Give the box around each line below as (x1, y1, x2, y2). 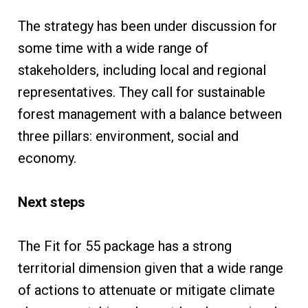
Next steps (17, 194, 85, 211)
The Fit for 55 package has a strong (17, 238, 232, 255)
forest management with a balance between (17, 106, 282, 123)
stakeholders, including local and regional (17, 62, 266, 79)
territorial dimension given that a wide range (17, 260, 283, 277)
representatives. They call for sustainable (17, 84, 265, 101)
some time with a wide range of (17, 40, 208, 57)
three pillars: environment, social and (17, 128, 239, 145)
